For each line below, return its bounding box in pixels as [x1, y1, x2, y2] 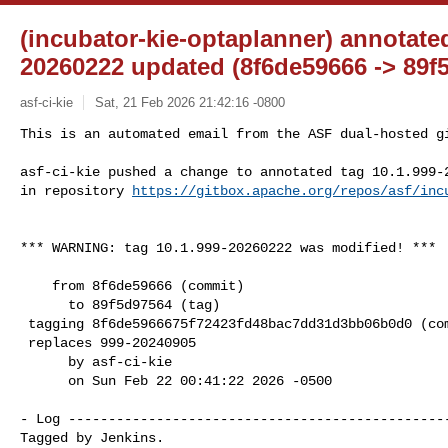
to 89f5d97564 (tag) [20, 296, 68, 313]
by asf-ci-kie [20, 353, 68, 370]
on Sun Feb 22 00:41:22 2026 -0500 [20, 372, 68, 389]
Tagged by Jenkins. [20, 429, 164, 446]
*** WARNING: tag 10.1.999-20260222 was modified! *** [20, 239, 436, 256]
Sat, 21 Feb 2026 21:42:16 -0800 [94, 94, 285, 110]
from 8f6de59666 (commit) [20, 277, 52, 294]
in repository [20, 182, 132, 199]
